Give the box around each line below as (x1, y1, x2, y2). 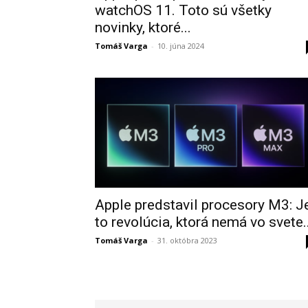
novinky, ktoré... (95, 19, 191, 36)
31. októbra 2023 (157, 235, 217, 246)
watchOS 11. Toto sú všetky (95, 2, 272, 19)
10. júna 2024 (157, 41, 204, 51)
